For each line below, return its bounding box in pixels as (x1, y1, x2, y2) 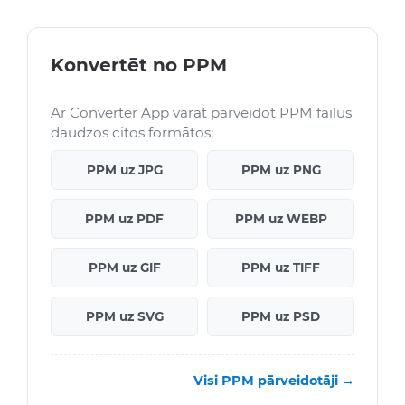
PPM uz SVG (85, 309, 164, 325)
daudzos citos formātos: (51, 124, 213, 142)
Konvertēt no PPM (51, 54, 227, 77)
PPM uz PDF (85, 212, 164, 227)
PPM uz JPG (86, 163, 163, 178)
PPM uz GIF (88, 260, 161, 276)
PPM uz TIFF (241, 260, 320, 276)
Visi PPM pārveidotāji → (193, 372, 354, 390)
